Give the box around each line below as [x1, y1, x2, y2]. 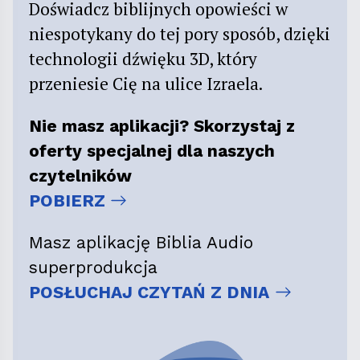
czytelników [29, 166, 132, 186]
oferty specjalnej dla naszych [29, 141, 275, 162]
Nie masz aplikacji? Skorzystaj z [29, 116, 295, 137]
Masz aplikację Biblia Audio [29, 232, 253, 253]
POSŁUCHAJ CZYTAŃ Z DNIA [29, 282, 269, 303]
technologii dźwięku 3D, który [29, 47, 257, 71]
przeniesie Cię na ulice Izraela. [29, 72, 263, 96]
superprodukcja [29, 257, 157, 278]
